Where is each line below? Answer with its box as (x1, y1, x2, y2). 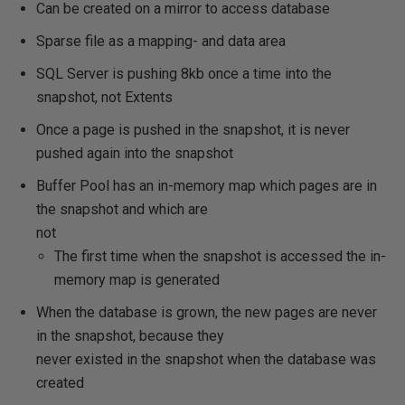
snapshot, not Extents (36, 89, 173, 106)
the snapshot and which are (36, 201, 208, 218)
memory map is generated (54, 271, 220, 288)
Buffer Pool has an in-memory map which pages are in (36, 177, 377, 194)
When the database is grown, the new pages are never (36, 304, 377, 321)
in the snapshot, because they (36, 327, 224, 344)
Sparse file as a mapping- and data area (36, 33, 286, 50)
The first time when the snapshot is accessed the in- (54, 248, 386, 265)
